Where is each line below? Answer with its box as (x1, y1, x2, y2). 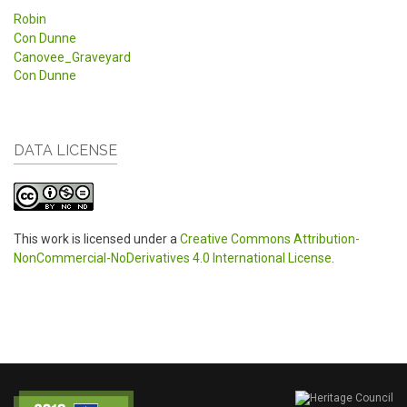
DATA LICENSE (14, 141, 117, 159)
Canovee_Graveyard (14, 49, 131, 65)
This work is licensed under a (14, 231, 180, 246)
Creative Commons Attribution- (180, 231, 360, 246)
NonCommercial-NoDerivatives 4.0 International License (14, 250, 332, 265)
